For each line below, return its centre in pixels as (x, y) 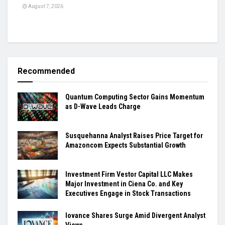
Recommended (46, 71)
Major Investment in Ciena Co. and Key (124, 184)
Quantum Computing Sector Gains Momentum (135, 97)
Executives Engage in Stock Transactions (128, 194)
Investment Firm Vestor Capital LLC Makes (129, 175)
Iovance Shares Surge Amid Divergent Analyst (135, 216)
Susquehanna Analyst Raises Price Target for (134, 136)
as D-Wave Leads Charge (103, 106)
